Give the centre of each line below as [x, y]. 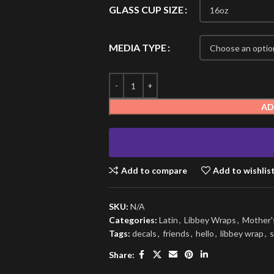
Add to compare [154, 170]
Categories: [133, 220]
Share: [121, 254]
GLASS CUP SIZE [146, 10]
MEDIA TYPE [137, 48]
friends [176, 233]
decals [144, 233]
